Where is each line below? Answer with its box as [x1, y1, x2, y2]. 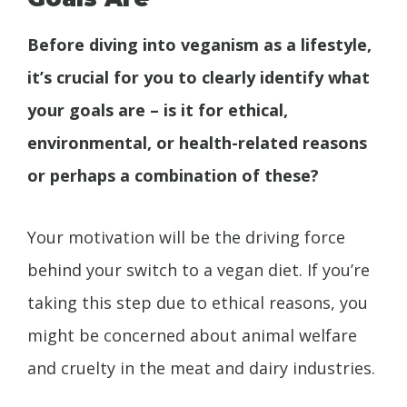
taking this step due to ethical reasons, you [27, 292, 368, 314]
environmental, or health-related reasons [27, 131, 367, 154]
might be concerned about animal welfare [27, 324, 357, 347]
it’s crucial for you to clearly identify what [27, 65, 370, 88]
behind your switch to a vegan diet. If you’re [27, 259, 370, 282]
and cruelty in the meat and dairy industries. [27, 357, 375, 380]
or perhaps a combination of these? [27, 164, 319, 186]
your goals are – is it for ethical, [27, 98, 288, 121]
